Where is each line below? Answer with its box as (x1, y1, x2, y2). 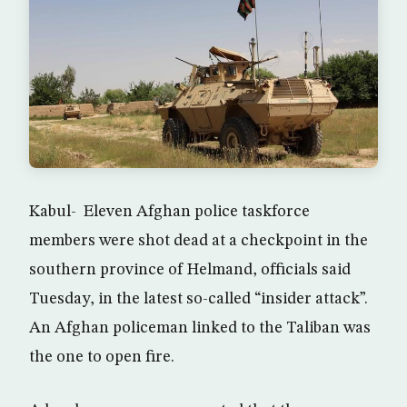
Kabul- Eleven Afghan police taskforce (29, 203, 310, 220)
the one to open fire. (29, 348, 174, 365)
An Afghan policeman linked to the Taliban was (29, 319, 371, 336)
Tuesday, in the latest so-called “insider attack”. (29, 290, 368, 307)
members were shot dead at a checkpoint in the (29, 232, 368, 249)
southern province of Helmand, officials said (29, 261, 351, 278)
